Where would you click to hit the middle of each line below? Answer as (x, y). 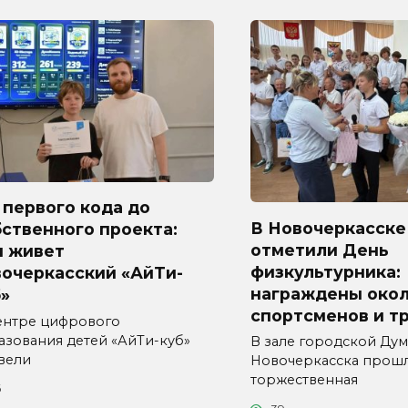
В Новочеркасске (328, 228)
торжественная (304, 380)
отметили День (320, 250)
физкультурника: (326, 271)
